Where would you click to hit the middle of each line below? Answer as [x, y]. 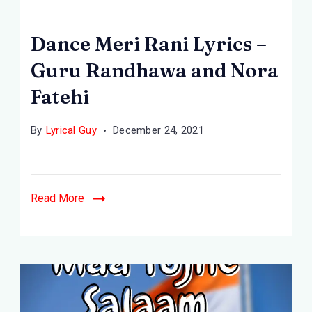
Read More [57, 198]
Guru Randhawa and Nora [155, 70]
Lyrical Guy [71, 130]
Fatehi [60, 97]
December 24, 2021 [158, 130]
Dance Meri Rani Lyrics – [149, 44]
